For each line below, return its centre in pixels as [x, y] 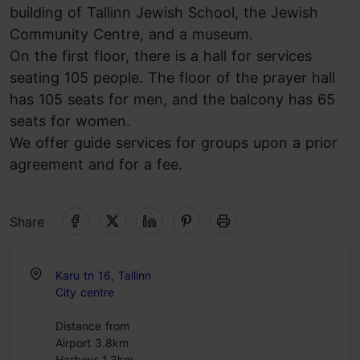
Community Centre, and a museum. [131, 34]
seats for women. [70, 121]
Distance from [92, 326]
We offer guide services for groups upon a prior [174, 143]
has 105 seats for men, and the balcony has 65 [172, 99]
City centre [85, 292]
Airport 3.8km [92, 343]
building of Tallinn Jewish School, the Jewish [164, 12]
